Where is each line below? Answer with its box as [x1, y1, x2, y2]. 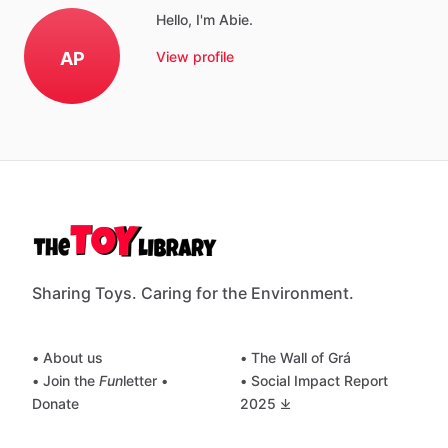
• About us [32, 349, 103, 366]
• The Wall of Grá [240, 349, 351, 366]
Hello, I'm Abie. [156, 11, 253, 28]
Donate [32, 395, 79, 412]
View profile [156, 48, 234, 65]
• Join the [32, 372, 99, 389]
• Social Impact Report [240, 372, 388, 389]
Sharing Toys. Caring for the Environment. [32, 283, 354, 303]
